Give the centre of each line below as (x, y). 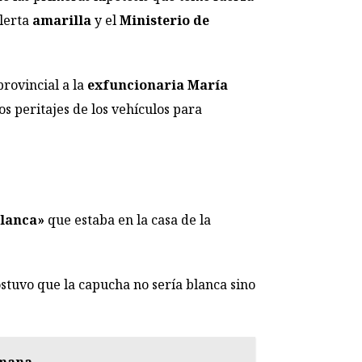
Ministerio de (164, 21)
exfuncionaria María (158, 85)
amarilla (62, 21)
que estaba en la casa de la (128, 219)
